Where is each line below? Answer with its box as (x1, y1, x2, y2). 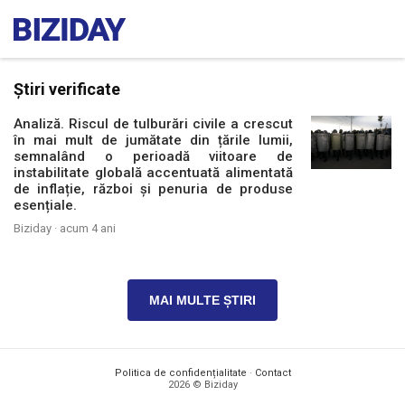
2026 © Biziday (167, 379, 238, 391)
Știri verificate (14, 80, 120, 99)
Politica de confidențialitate (114, 367, 247, 379)
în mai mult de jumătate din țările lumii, (14, 132, 294, 148)
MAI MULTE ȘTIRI (149, 293, 256, 307)
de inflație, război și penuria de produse (14, 181, 294, 197)
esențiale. (14, 197, 77, 213)
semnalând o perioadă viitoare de (14, 148, 294, 165)
